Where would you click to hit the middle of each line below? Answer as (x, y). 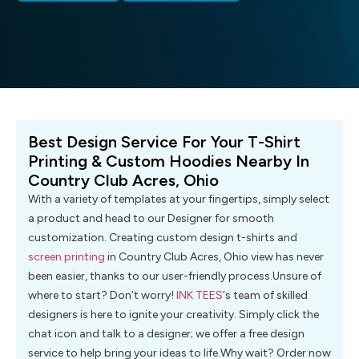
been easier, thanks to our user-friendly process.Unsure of (175, 276)
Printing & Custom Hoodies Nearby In (169, 161)
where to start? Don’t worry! (102, 296)
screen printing (67, 257)
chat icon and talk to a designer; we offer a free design (166, 334)
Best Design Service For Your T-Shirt (164, 142)
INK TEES (200, 296)
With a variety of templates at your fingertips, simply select (179, 200)
